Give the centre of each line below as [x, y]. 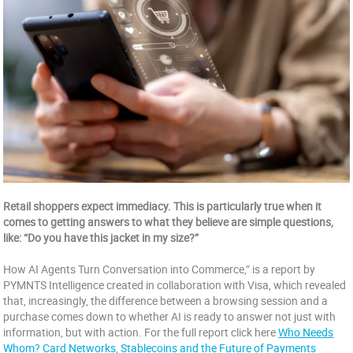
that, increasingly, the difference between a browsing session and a [166, 301]
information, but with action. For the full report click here [141, 332]
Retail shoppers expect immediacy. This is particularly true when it [163, 206]
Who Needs [306, 332]
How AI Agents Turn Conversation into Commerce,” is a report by [160, 269]
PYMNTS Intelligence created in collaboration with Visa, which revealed [175, 285]
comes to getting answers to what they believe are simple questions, [169, 222]
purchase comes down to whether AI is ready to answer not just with [170, 316]
